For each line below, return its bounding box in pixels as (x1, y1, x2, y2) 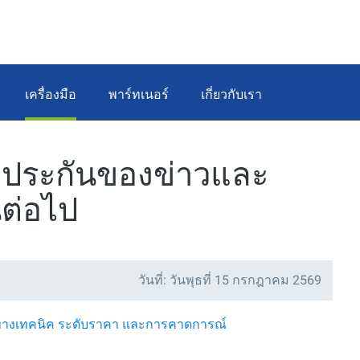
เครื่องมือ (25, 86, 76, 102)
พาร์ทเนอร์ (108, 86, 169, 102)
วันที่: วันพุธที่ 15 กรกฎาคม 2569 (138, 272, 321, 288)
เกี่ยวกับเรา (201, 86, 262, 102)
